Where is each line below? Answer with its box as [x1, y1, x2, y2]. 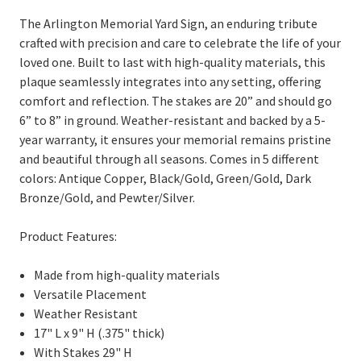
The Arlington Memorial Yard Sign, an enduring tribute [19, 15, 317, 31]
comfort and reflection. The [19, 92, 176, 109]
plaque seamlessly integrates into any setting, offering [19, 73, 322, 89]
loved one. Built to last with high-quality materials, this [19, 53, 326, 70]
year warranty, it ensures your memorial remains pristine [19, 131, 331, 147]
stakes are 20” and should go [176, 92, 332, 109]
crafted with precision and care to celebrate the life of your [19, 34, 341, 51]
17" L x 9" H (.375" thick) [34, 324, 165, 341]
